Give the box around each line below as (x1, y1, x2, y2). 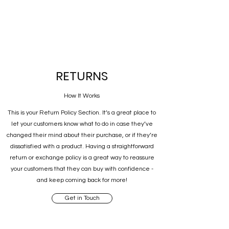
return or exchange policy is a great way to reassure (9, 154, 154, 162)
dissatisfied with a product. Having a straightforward (10, 143, 154, 150)
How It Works (64, 93, 100, 100)
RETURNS (56, 67, 108, 85)
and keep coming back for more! (36, 177, 127, 184)
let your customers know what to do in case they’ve (11, 121, 153, 128)
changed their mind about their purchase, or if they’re (6, 132, 157, 139)
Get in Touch (64, 195, 100, 202)
